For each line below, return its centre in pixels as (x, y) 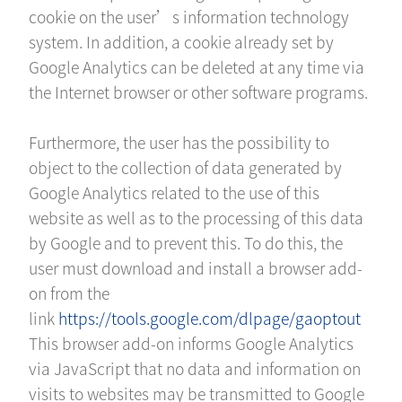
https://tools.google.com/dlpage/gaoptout (210, 319)
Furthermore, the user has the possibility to (179, 143)
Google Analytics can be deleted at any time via (197, 67)
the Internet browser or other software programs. (199, 92)
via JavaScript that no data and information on (195, 369)
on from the (70, 293)
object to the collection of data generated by (186, 168)
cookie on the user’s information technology (189, 17)
